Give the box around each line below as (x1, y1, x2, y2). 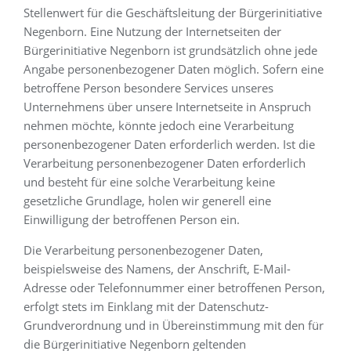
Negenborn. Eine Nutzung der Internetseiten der (24, 24, 281, 39)
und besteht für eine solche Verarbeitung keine (24, 174, 275, 190)
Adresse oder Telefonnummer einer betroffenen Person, (24, 280, 325, 295)
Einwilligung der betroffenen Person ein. (24, 212, 240, 227)
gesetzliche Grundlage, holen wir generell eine (24, 193, 271, 208)
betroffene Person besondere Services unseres (24, 80, 273, 96)
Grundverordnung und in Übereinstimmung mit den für (24, 317, 324, 333)
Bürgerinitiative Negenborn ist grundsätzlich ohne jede (24, 42, 317, 58)
